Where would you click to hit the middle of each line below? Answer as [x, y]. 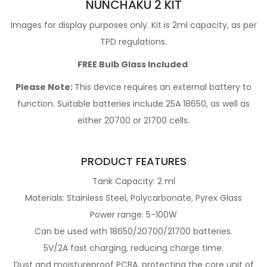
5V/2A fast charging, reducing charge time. [133, 248]
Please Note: [44, 87]
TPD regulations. [133, 42]
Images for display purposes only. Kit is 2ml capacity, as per [133, 25]
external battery [207, 87]
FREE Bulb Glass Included [133, 64]
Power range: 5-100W [133, 215]
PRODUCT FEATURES [133, 161]
